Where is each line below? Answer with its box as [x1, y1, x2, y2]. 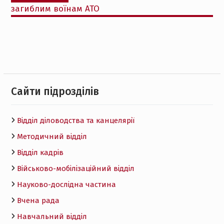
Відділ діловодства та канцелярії [16, 115, 134, 125]
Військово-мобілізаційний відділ [16, 163, 134, 173]
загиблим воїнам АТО [10, 3, 99, 14]
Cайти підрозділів [10, 84, 99, 98]
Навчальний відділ [16, 211, 87, 221]
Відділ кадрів [16, 147, 63, 157]
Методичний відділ [16, 131, 87, 141]
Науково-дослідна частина [16, 179, 116, 189]
